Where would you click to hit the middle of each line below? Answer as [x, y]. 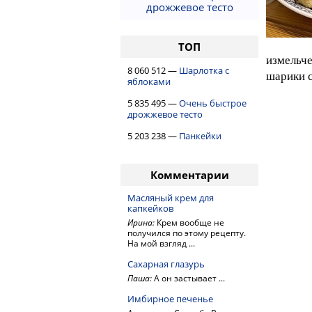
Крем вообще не [190, 223]
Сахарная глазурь [166, 264]
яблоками [149, 81]
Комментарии [189, 175]
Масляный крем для [171, 198]
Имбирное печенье [170, 299]
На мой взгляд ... [161, 243]
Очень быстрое [213, 103]
